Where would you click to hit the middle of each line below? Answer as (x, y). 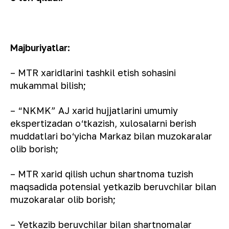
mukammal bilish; (48, 85)
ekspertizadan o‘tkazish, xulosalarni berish (103, 123)
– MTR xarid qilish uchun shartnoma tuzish (102, 174)
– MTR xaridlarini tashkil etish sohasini (93, 73)
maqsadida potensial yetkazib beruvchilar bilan (113, 187)
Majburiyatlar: (40, 48)
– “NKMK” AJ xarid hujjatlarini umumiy (94, 110)
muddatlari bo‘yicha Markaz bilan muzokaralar (111, 136)
